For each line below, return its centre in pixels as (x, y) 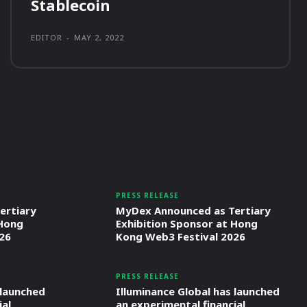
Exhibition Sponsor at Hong (186, 224)
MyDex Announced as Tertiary (193, 211)
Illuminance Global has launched (197, 292)
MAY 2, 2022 (99, 38)
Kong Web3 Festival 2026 (180, 237)
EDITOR (46, 38)
